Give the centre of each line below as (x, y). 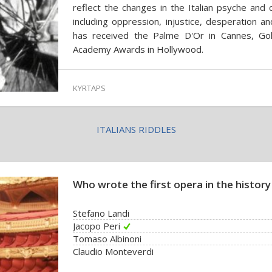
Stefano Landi (101, 213)
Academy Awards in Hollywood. (138, 49)
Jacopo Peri (97, 226)
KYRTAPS (89, 88)
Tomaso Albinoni (107, 239)
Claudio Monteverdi (113, 251)
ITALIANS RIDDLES (136, 129)
